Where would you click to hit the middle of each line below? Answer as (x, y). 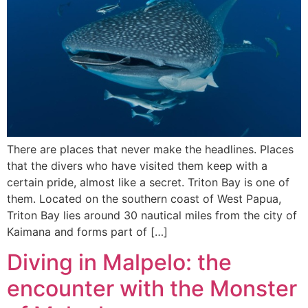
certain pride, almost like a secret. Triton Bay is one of (148, 182)
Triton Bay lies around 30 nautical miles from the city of (152, 215)
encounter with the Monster (152, 289)
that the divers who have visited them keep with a (137, 165)
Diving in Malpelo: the (119, 263)
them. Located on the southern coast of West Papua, (144, 198)
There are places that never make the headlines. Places (150, 149)
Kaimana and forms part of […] (87, 231)
